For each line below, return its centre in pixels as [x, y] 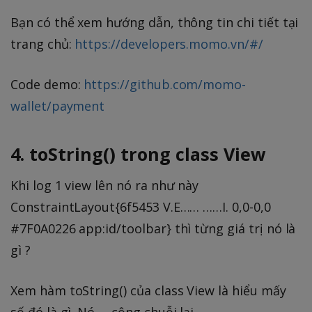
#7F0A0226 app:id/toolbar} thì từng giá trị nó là [153, 229]
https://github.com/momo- [165, 85]
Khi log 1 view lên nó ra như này [105, 186]
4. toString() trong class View [138, 154]
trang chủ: [43, 44]
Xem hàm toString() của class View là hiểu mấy [148, 291]
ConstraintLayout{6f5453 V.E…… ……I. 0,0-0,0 [141, 207]
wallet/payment [58, 106]
